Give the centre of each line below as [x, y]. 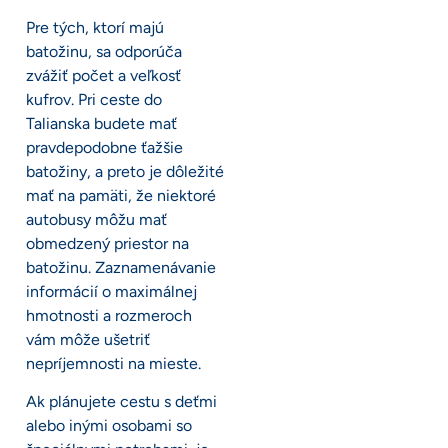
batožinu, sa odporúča [104, 51]
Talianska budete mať [101, 123]
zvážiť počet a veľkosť [103, 75]
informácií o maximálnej [111, 291]
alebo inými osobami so [109, 426]
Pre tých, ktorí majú [95, 27]
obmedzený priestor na [107, 243]
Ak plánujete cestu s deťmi [121, 402]
